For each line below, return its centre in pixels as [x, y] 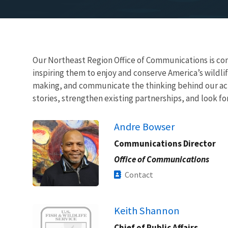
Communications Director [165, 143]
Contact [139, 174]
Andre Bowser [144, 126]
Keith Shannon [147, 210]
